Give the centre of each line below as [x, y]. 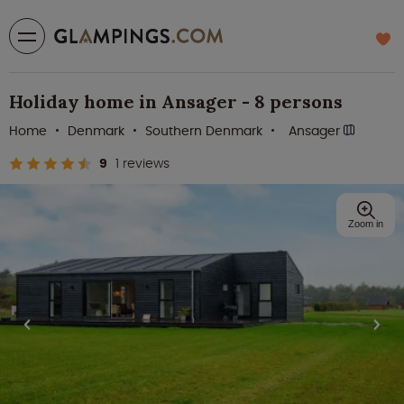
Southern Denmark [204, 131]
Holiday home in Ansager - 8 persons [176, 101]
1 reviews [142, 163]
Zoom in [366, 224]
